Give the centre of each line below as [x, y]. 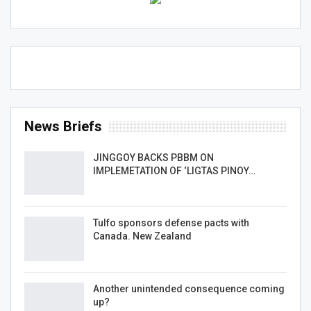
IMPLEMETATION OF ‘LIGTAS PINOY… [174, 170]
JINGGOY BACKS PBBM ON [153, 157]
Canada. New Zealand [142, 236]
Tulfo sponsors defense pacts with [171, 223]
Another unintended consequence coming [189, 288]
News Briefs [63, 126]
